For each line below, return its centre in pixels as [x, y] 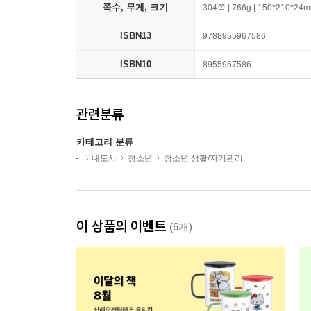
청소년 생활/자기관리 [203, 159]
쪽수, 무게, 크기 [135, 8]
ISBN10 [135, 65]
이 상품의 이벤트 [123, 226]
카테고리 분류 [105, 142]
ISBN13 [135, 36]
